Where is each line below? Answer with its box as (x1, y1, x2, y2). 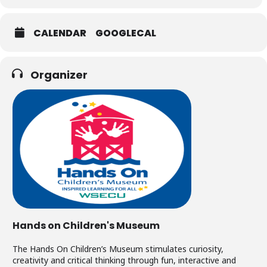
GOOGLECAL (95, 26, 156, 40)
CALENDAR (33, 26, 86, 40)
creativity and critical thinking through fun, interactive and (13, 254, 236, 266)
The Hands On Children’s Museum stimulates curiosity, (13, 243, 223, 254)
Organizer (30, 67, 88, 82)
